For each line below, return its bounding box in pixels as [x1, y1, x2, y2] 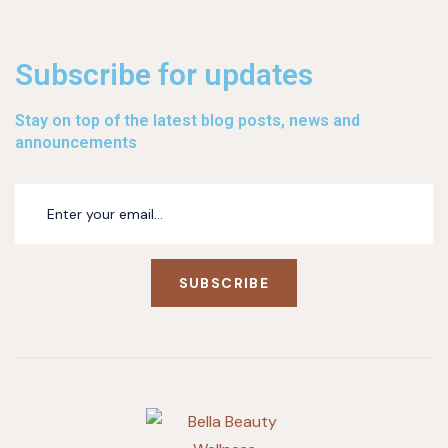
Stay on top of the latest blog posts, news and [15, 111, 360, 130]
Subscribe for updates [15, 57, 313, 92]
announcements [15, 133, 137, 152]
